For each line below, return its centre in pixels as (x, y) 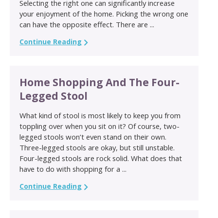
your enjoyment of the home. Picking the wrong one (104, 13)
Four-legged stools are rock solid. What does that (101, 158)
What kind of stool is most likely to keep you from (100, 115)
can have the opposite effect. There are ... (87, 24)
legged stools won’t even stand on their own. (93, 136)
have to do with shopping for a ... (73, 169)
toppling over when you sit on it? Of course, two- (100, 126)
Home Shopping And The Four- (100, 82)
